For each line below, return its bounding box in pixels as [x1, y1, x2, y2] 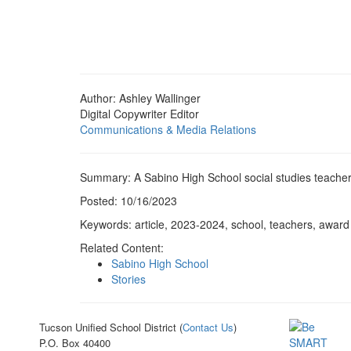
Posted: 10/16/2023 [80, 193, 177, 208]
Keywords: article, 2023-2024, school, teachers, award [80, 216, 349, 232]
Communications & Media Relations [80, 121, 256, 137]
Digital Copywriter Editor [80, 106, 199, 121]
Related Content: [80, 240, 164, 255]
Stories [111, 271, 146, 287]
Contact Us [183, 320, 233, 335]
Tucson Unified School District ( [39, 320, 183, 335]
